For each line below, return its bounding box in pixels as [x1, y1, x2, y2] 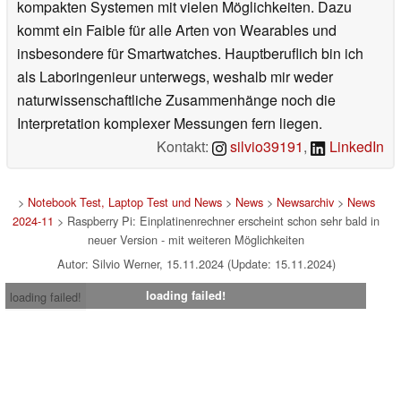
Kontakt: [157, 135, 213, 157]
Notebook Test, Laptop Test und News [27, 192, 222, 210]
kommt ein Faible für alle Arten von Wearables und [17, 19, 337, 40]
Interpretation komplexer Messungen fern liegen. [17, 112, 322, 133]
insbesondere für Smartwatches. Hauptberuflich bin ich [17, 42, 363, 64]
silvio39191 [226, 135, 304, 157]
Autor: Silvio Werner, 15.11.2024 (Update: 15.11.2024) [56, 254, 336, 272]
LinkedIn [326, 135, 384, 157]
